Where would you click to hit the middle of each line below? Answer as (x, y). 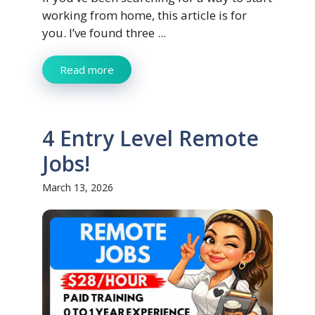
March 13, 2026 (78, 188)
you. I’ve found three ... (104, 33)
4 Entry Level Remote (150, 139)
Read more (87, 70)
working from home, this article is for (144, 15)
